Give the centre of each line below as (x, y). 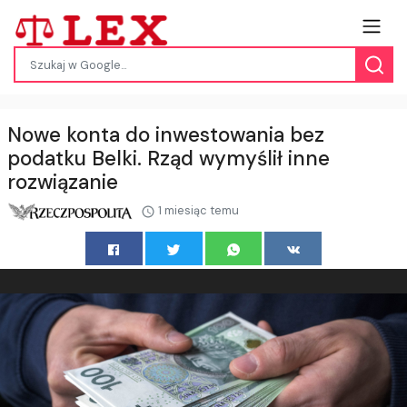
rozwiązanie (63, 183)
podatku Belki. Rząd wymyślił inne (169, 159)
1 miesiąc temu (198, 211)
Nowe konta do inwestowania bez (166, 135)
